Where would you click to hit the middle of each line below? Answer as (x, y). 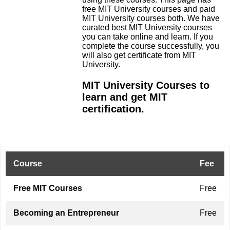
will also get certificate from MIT (139, 55)
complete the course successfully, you (151, 46)
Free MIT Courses (48, 188)
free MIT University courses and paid (149, 9)
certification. (113, 109)
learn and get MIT (125, 97)
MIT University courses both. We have (151, 18)
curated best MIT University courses (147, 27)
